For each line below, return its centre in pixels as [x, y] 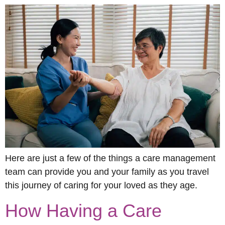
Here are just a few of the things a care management [110, 158]
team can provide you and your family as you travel [107, 172]
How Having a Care [83, 211]
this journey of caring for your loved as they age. [101, 186]
